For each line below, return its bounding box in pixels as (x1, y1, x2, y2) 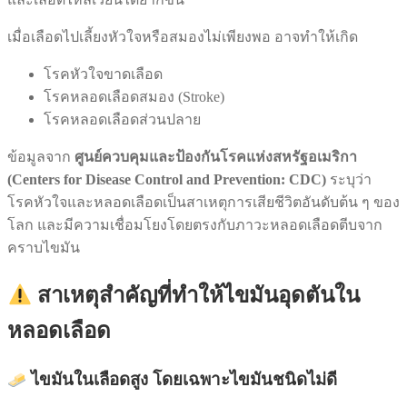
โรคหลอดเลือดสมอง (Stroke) (44, 89, 224, 105)
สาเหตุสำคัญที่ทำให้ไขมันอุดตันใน (32, 283, 361, 308)
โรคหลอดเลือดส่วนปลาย (44, 112, 201, 128)
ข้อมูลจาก (7, 149, 74, 165)
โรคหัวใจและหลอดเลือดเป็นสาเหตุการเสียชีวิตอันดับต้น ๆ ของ (7, 194, 400, 211)
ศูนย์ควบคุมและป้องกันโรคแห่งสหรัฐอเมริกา (74, 149, 357, 165)
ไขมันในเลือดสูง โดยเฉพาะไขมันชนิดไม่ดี (26, 370, 338, 390)
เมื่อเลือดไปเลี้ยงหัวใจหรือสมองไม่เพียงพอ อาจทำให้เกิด (7, 29, 358, 45)
